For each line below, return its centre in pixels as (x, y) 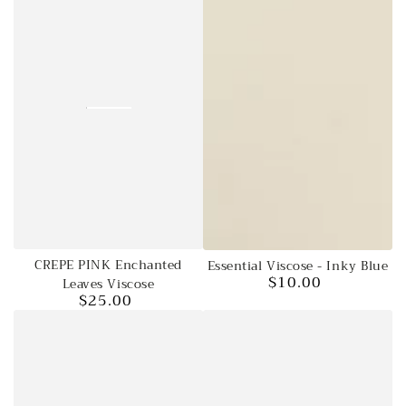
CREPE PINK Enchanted (108, 266)
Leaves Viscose (108, 285)
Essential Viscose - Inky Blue (298, 266)
